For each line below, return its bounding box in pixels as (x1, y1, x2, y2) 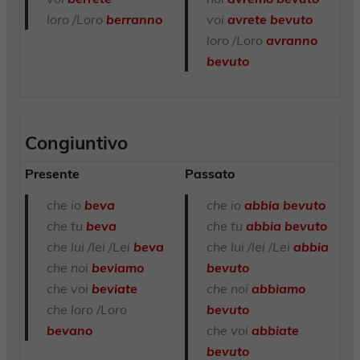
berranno (105, 11, 162, 28)
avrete (227, 11, 267, 28)
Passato (185, 165, 235, 182)
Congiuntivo (25, 131, 129, 155)
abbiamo (251, 280, 305, 297)
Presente (25, 165, 80, 182)
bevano (46, 322, 92, 339)
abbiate (251, 322, 299, 339)
